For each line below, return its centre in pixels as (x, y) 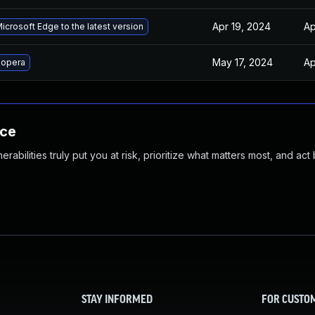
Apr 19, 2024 (242, 26)
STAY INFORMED (117, 300)
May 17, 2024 (243, 62)
